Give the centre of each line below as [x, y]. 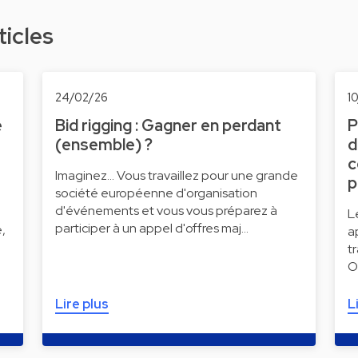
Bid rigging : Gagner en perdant [168, 125]
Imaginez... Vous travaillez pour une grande [176, 175]
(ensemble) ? [103, 145]
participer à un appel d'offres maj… [151, 228]
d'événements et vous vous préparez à [166, 211]
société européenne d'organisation [156, 193]
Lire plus [82, 304]
